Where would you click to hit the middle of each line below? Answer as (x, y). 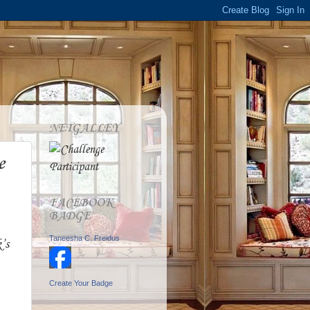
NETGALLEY (84, 128)
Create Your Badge (81, 283)
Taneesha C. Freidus (84, 238)
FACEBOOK (81, 203)
